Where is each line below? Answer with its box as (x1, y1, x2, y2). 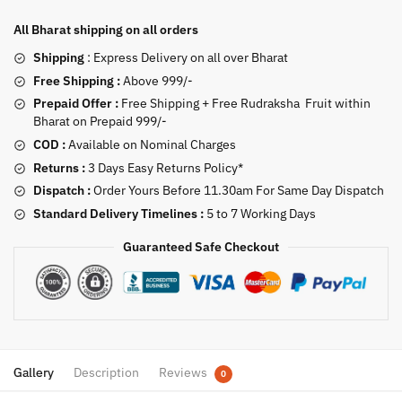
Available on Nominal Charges (66, 136, 236, 153)
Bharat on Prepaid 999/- (33, 113, 167, 130)
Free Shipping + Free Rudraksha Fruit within (118, 95, 371, 112)
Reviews (159, 364, 207, 381)
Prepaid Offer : (33, 95, 118, 112)
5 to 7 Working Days (204, 205, 316, 222)
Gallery (13, 364, 54, 381)
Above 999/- (120, 72, 193, 89)
